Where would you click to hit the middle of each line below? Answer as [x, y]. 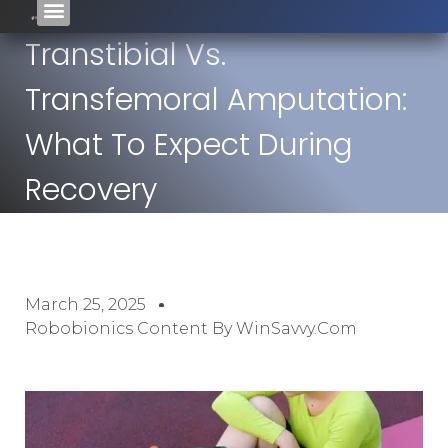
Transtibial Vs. [125, 55]
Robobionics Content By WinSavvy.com [191, 328]
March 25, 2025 [85, 304]
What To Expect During [189, 145]
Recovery [91, 190]
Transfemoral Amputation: [216, 100]
